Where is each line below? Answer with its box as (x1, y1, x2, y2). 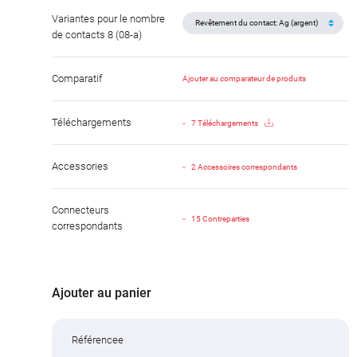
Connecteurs (52, 203, 109, 216)
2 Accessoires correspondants (191, 163, 298, 172)
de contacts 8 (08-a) (52, 28, 142, 41)
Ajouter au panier (52, 284, 151, 300)
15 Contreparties (191, 214, 250, 224)
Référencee (72, 333, 124, 346)
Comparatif (52, 72, 102, 84)
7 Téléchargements (191, 119, 259, 128)
